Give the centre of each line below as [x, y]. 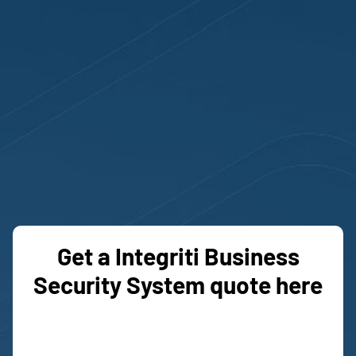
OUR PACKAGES [178, 184]
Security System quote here [178, 285]
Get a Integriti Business [178, 256]
